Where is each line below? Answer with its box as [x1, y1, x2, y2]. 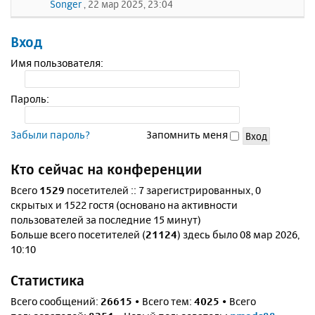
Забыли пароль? [11, 128, 90, 142]
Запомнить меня [146, 128, 230, 142]
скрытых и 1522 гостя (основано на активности [11, 198, 238, 212]
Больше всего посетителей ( [11, 228, 146, 242]
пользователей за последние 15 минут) [11, 213, 201, 227]
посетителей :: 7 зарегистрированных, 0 [65, 184, 261, 198]
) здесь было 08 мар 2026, [177, 228, 300, 242]
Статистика [11, 271, 84, 290]
